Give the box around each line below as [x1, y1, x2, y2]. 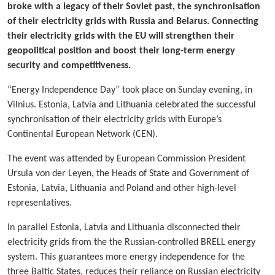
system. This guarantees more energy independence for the [7, 252, 245, 262]
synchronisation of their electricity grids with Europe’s [7, 114, 222, 125]
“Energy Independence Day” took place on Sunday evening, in [7, 85, 252, 95]
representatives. [7, 198, 72, 208]
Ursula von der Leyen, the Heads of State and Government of [7, 168, 249, 179]
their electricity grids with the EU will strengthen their [7, 31, 234, 41]
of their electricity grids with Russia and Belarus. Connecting [7, 16, 258, 26]
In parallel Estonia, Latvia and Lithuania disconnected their [7, 222, 241, 233]
